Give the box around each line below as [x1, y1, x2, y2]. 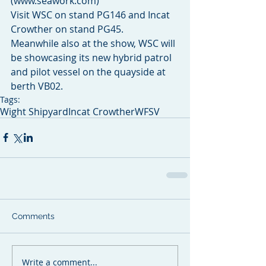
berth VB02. [11, 79, 63, 93]
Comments [12, 211, 55, 221]
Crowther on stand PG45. [11, 22, 123, 36]
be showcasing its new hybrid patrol [11, 50, 174, 64]
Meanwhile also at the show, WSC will [11, 36, 178, 50]
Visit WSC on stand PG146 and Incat [11, 8, 172, 21]
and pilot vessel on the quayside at [11, 65, 168, 78]
